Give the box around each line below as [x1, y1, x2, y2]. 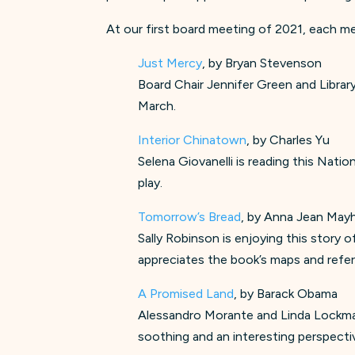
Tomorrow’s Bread [138, 208, 242, 224]
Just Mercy [138, 55, 203, 71]
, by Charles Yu [246, 132, 330, 147]
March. [138, 97, 177, 113]
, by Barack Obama [234, 285, 338, 301]
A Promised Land [138, 285, 235, 301]
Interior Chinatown [138, 132, 247, 147]
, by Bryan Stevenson [202, 55, 323, 71]
